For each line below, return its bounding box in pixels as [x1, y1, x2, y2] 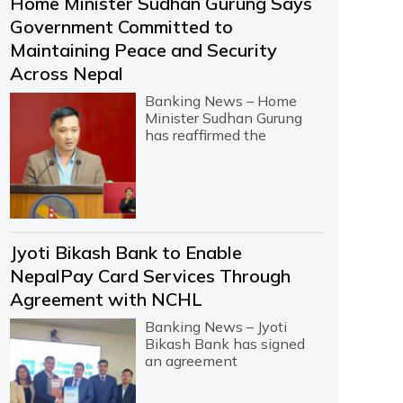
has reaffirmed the [144, 126, 266, 145]
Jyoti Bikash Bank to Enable [9, 241, 242, 264]
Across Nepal [9, 62, 123, 85]
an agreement [144, 352, 237, 371]
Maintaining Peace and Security [9, 39, 277, 62]
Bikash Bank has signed [144, 335, 305, 354]
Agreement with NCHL [9, 288, 202, 311]
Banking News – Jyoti [144, 318, 287, 336]
